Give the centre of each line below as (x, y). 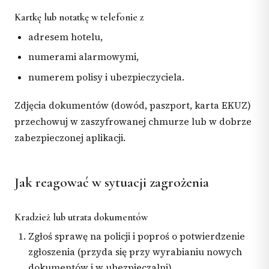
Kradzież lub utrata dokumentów (81, 217)
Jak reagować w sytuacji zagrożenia (112, 183)
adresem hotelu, (66, 37)
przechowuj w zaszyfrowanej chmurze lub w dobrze (133, 121)
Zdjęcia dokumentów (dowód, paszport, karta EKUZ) (133, 105)
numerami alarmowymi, (84, 57)
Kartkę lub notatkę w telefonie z (79, 17)
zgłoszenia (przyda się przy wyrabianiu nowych (135, 252)
